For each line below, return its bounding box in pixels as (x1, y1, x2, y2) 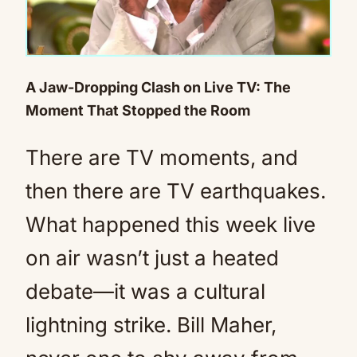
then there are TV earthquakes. (25, 178, 326, 203)
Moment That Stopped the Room (25, 102, 250, 119)
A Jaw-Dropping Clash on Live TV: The (25, 79, 291, 96)
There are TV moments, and (25, 145, 298, 170)
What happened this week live (25, 212, 316, 237)
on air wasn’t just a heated (25, 245, 279, 270)
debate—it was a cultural (25, 279, 265, 304)
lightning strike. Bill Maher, (25, 312, 277, 337)
